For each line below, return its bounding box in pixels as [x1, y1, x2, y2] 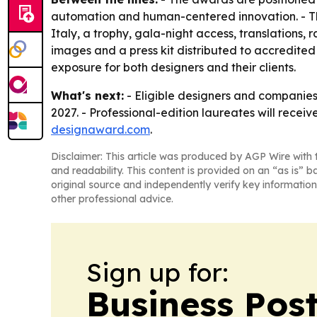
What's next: [51, 88, 124, 103]
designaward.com [51, 122, 150, 137]
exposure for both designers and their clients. [51, 59, 296, 74]
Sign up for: [86, 255, 229, 288]
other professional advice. [51, 192, 173, 205]
